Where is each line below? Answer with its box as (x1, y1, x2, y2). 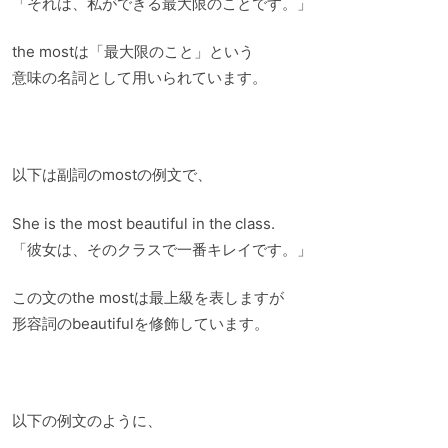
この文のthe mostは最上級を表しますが (12, 288, 284, 308)
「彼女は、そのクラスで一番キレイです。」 (12, 239, 312, 259)
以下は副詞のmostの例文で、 (12, 165, 212, 185)
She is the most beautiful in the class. (12, 213, 276, 233)
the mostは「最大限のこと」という (12, 42, 254, 62)
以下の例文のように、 (12, 411, 162, 431)
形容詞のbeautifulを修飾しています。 (12, 314, 269, 334)
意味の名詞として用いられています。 (12, 68, 267, 88)
